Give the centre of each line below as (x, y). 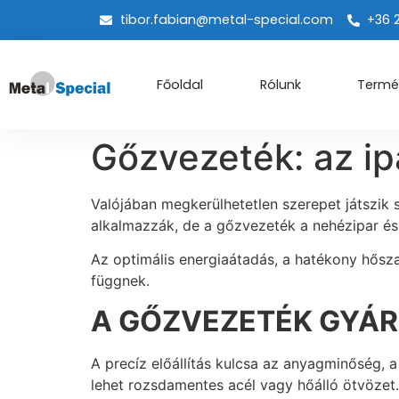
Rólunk (280, 84)
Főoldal (180, 84)
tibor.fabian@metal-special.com (226, 20)
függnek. (120, 281)
